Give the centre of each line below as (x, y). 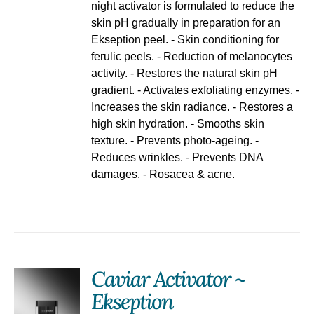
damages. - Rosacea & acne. (163, 174)
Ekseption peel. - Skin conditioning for (185, 39)
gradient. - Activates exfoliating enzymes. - (196, 90)
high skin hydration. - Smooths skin (178, 123)
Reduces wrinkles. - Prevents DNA (177, 157)
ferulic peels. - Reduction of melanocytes (192, 56)
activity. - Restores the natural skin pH (185, 73)
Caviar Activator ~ (168, 279)
